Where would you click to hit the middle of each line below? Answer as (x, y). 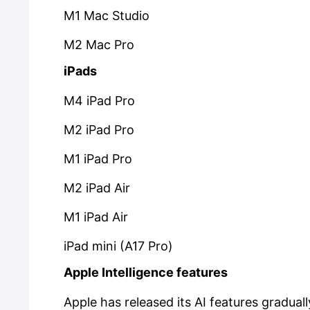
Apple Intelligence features (146, 272)
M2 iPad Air (97, 188)
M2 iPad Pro (99, 130)
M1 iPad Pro (98, 159)
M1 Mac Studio (107, 16)
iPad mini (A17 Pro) (118, 246)
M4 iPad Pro (99, 101)
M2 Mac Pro (99, 45)
